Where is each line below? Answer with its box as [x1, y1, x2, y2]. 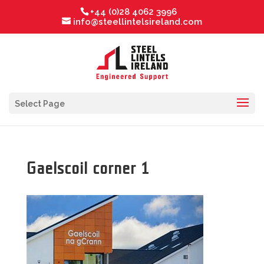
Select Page [15, 98, 65, 108]
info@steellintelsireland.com [73, 16, 202, 28]
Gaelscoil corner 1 [26, 159, 150, 178]
